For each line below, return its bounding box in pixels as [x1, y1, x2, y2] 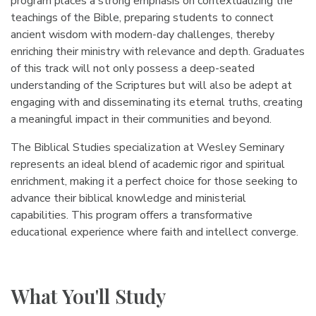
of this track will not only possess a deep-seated [11, 61, 255, 76]
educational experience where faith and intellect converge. [11, 224, 298, 240]
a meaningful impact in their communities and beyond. [11, 111, 272, 127]
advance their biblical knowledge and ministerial [11, 190, 246, 206]
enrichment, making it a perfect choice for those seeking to [11, 174, 298, 189]
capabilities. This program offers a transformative [11, 207, 253, 223]
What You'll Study [11, 283, 166, 309]
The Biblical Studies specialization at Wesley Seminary [11, 140, 284, 155]
